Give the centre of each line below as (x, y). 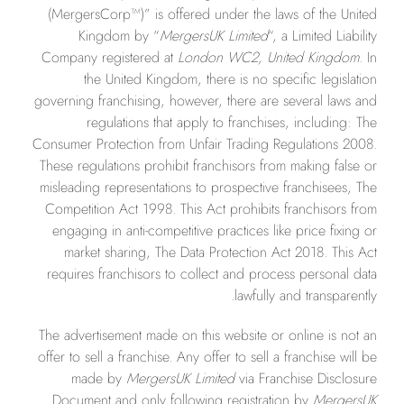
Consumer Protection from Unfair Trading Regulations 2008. (205, 144)
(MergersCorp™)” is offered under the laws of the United (212, 14)
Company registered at (110, 57)
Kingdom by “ (119, 36)
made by (99, 378)
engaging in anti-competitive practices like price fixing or (215, 230)
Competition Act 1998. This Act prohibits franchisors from (211, 209)
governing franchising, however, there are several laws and (206, 101)
